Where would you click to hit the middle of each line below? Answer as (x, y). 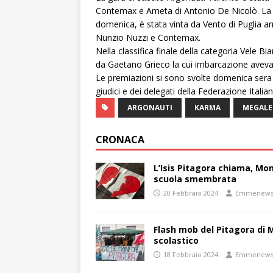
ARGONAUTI (150, 108)
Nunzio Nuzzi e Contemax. (148, 37)
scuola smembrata (195, 179)
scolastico (176, 240)
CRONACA (120, 140)
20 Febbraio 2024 (191, 193)
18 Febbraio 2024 (191, 254)
